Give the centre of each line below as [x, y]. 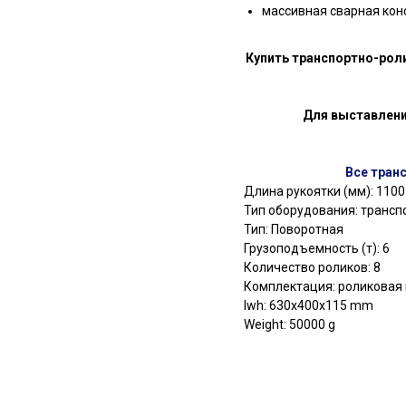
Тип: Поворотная [294, 230]
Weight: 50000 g [290, 325]
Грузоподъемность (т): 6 [317, 249]
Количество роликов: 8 [312, 268]
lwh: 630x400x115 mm [309, 306]
